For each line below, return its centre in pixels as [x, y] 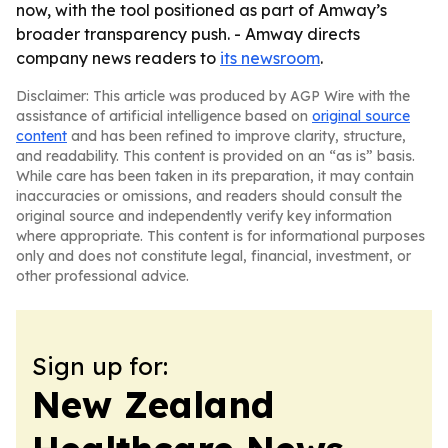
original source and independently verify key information [204, 216]
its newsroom [270, 58]
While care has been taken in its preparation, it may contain [215, 176]
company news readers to [118, 58]
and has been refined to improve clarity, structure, [236, 136]
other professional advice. [102, 276]
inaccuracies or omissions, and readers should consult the [209, 196]
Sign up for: [100, 366]
